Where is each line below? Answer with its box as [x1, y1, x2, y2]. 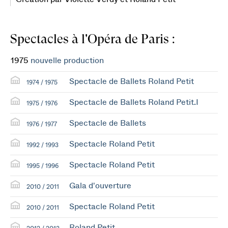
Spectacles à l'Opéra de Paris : [10, 32, 175, 46]
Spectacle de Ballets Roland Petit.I [69, 98, 198, 106]
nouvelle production [31, 56, 104, 65]
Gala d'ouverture [69, 182, 131, 190]
